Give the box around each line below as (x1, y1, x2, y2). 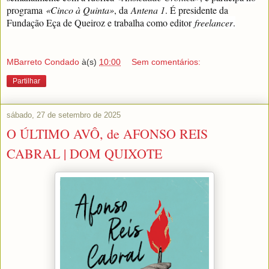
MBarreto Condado (7, 56, 79, 67)
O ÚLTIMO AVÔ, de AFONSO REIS (7, 124, 208, 142)
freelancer (195, 16, 233, 29)
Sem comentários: (131, 56, 201, 67)
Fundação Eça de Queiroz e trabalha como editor (7, 16, 195, 29)
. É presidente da (165, 4, 228, 17)
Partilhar (13, 76, 40, 85)
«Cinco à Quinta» (46, 4, 114, 17)
